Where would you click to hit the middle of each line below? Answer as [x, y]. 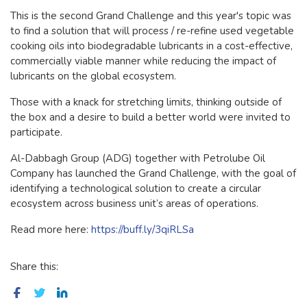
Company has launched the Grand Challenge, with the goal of [153, 173]
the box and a [44, 117]
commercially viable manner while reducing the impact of [143, 61]
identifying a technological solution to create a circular [136, 188]
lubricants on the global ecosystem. [93, 76]
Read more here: [51, 229]
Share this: [34, 266]
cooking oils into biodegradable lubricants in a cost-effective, [151, 46]
